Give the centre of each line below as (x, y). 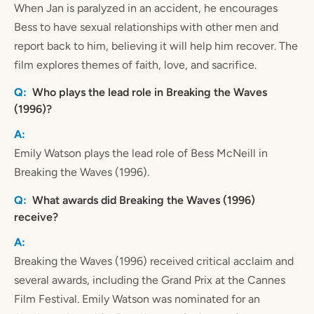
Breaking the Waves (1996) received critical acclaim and (154, 261)
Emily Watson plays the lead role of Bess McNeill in (141, 153)
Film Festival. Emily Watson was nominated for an (137, 299)
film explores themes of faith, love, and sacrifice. (135, 64)
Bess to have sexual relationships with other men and (146, 27)
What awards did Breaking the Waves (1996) (144, 200)
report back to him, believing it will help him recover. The (156, 46)
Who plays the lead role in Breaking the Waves (150, 93)
